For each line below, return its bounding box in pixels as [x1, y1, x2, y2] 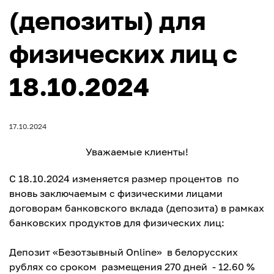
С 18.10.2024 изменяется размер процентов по [9, 172, 239, 185]
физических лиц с [9, 38, 237, 68]
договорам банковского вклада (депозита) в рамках [9, 202, 264, 214]
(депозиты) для [9, 5, 206, 35]
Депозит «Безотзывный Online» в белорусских [9, 246, 238, 258]
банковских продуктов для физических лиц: [9, 217, 224, 229]
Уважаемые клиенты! [86, 146, 188, 158]
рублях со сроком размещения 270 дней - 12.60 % [9, 261, 254, 273]
